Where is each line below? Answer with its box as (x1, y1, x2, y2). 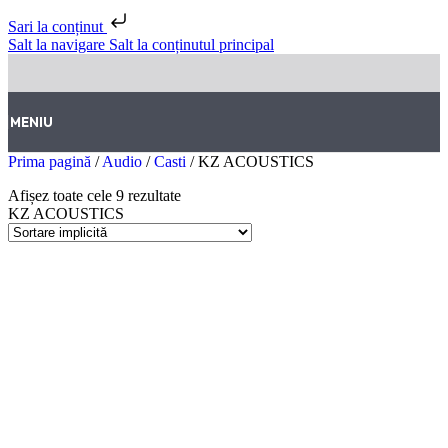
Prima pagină (8, 153, 95, 170)
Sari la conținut (8, 18, 107, 35)
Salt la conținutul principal (109, 36, 274, 53)
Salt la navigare (8, 36, 109, 53)
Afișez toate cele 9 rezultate (8, 187, 181, 204)
